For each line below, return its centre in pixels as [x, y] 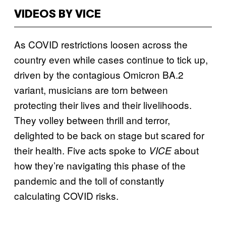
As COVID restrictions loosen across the [101, 44]
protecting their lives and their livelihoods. [103, 104]
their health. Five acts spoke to [81, 150]
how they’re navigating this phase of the [100, 165]
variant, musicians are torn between [91, 89]
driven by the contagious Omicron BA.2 [99, 74]
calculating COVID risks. [68, 195]
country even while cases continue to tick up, [111, 59]
